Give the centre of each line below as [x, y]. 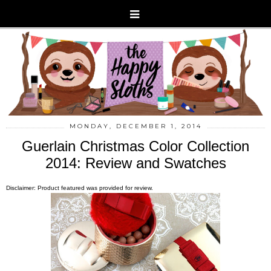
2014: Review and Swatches [135, 163]
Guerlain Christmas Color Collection [135, 146]
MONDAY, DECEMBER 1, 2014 [135, 126]
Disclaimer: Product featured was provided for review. [80, 188]
